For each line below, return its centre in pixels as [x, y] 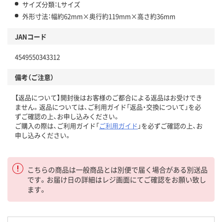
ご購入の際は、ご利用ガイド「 [57, 126]
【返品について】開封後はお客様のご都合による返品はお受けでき [109, 98]
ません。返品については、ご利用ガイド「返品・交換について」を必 [108, 107]
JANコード [31, 37]
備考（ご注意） [34, 77]
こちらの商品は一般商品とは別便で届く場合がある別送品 [117, 170]
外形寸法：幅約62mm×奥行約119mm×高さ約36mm [99, 16]
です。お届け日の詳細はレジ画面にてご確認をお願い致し [117, 180]
